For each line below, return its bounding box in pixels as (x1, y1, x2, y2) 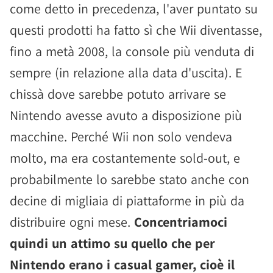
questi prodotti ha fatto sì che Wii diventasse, (10, 21, 262, 38)
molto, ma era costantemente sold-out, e (10, 149, 240, 166)
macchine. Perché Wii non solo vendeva (10, 127, 232, 145)
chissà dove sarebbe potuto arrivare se (10, 85, 226, 102)
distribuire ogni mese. (10, 213, 134, 230)
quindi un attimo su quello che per (10, 234, 215, 252)
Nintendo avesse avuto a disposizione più (10, 106, 242, 124)
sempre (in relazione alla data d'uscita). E (10, 63, 243, 81)
